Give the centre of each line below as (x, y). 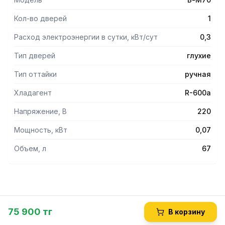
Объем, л (30, 148)
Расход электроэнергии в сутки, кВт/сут (86, 37)
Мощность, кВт (41, 130)
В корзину (187, 212)
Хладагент (33, 93)
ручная (198, 74)
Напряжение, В (40, 111)
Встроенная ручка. (41, 5)
